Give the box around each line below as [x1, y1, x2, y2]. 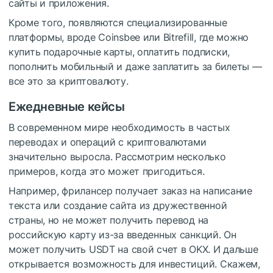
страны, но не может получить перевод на [9, 214, 209, 227]
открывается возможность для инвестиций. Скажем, [9, 258, 260, 271]
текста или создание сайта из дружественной [9, 199, 227, 212]
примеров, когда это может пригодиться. [9, 165, 205, 178]
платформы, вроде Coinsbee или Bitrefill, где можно [9, 31, 249, 44]
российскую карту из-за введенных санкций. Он [9, 229, 236, 241]
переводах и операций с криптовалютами [9, 136, 207, 149]
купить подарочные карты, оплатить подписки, [9, 46, 230, 58]
